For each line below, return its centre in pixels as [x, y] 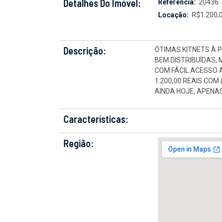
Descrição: [85, 51]
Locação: [174, 15]
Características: [96, 119]
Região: [79, 143]
